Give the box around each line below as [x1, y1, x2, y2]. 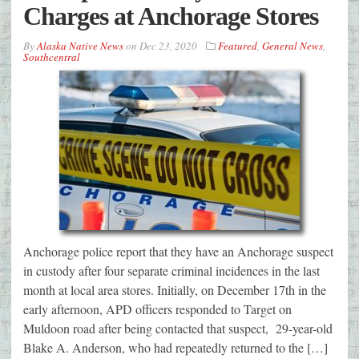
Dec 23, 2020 [139, 38, 197, 53]
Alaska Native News [37, 38, 123, 53]
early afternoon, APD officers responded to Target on [23, 300, 292, 317]
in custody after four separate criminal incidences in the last [23, 261, 320, 279]
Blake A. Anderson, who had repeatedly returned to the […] [23, 338, 328, 356]
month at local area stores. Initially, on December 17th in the [23, 280, 326, 298]
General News [262, 38, 323, 53]
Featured [218, 38, 257, 53]
